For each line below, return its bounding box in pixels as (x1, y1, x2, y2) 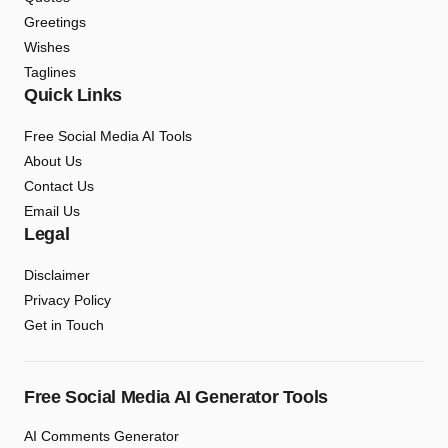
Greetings (24, 14, 86, 30)
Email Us (24, 203, 80, 219)
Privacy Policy (24, 292, 111, 308)
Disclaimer (24, 267, 90, 283)
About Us (24, 153, 82, 169)
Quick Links (24, 85, 123, 105)
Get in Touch (24, 317, 104, 333)
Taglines (24, 64, 76, 80)
